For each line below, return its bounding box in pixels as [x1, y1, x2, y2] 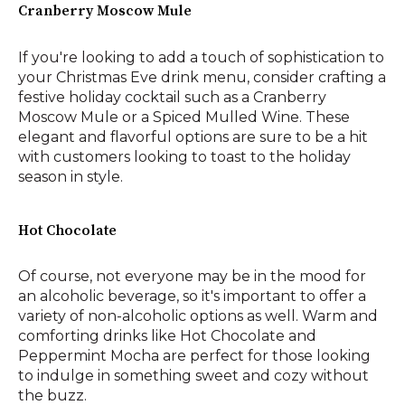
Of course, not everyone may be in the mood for [18, 268, 366, 286]
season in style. [18, 167, 123, 185]
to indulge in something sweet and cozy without [18, 367, 369, 385]
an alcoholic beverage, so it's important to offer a [18, 287, 366, 306]
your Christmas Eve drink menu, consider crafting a [18, 68, 386, 86]
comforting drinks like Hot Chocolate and [18, 327, 316, 345]
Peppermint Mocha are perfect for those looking [18, 347, 371, 365]
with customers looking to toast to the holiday [18, 147, 351, 165]
